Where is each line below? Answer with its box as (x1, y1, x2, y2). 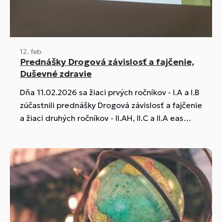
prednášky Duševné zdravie (20, 126, 123, 136)
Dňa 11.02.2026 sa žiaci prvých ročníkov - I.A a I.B (20, 87, 173, 98)
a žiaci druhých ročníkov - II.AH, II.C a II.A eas (20, 113, 115, 123)
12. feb (20, 47, 42, 56)
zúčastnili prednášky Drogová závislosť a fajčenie (20, 100, 202, 111)
